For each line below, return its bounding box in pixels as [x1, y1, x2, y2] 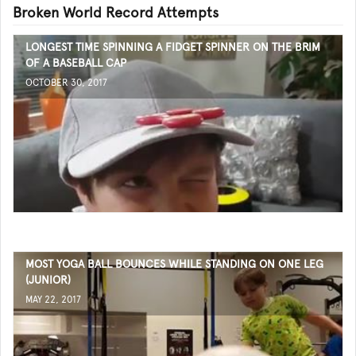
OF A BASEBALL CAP [25, 56, 126, 69]
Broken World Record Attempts [13, 4, 219, 21]
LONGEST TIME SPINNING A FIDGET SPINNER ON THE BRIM [25, 41, 320, 53]
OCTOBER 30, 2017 [25, 77, 107, 88]
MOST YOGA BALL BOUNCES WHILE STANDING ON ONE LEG [25, 257, 323, 270]
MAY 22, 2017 [25, 294, 81, 305]
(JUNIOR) [25, 273, 71, 286]
